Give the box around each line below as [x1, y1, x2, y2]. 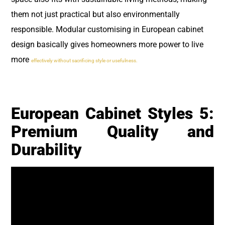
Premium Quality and [11, 122, 214, 142]
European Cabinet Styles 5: [11, 104, 214, 124]
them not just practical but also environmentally [11, 9, 180, 19]
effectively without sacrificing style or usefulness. [31, 57, 138, 63]
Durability [11, 140, 82, 160]
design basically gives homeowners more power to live [11, 39, 203, 49]
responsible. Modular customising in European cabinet [11, 24, 203, 34]
